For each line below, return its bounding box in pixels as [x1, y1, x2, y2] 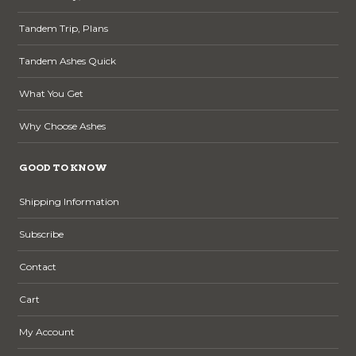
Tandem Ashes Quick [19, 54, 117, 67]
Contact [19, 260, 57, 273]
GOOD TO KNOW [19, 161, 108, 173]
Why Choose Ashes [19, 119, 106, 132]
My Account [19, 325, 75, 338]
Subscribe [19, 227, 64, 240]
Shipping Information [19, 195, 120, 207]
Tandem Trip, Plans [19, 21, 109, 34]
